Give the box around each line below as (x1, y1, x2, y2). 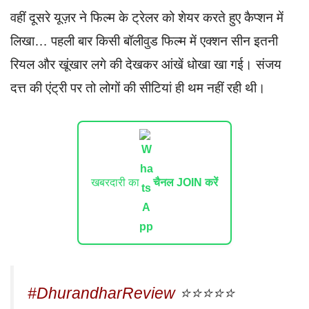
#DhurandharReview (28, 283, 175, 302)
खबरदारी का (91, 176, 139, 188)
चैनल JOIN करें (153, 176, 218, 188)
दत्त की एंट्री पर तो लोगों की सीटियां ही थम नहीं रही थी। (10, 80, 269, 95)
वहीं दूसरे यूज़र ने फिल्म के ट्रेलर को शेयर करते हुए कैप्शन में (10, 10, 283, 25)
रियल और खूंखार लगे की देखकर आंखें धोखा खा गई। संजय (10, 57, 281, 72)
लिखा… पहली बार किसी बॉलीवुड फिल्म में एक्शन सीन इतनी (10, 33, 278, 48)
